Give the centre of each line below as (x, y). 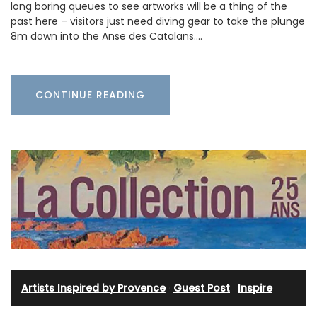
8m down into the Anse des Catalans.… (106, 36)
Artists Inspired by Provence (93, 288)
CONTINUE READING (90, 94)
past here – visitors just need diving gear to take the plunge (158, 21)
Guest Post (202, 288)
